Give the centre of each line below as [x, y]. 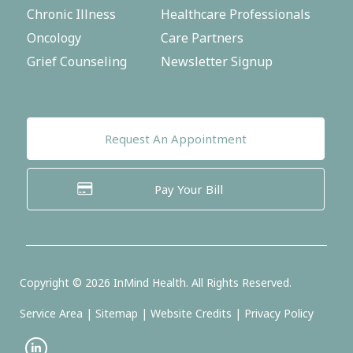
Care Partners [202, 37]
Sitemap [117, 313]
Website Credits [191, 313]
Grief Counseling [77, 61]
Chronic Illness [71, 14]
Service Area [51, 313]
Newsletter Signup [217, 61]
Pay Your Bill [188, 189]
